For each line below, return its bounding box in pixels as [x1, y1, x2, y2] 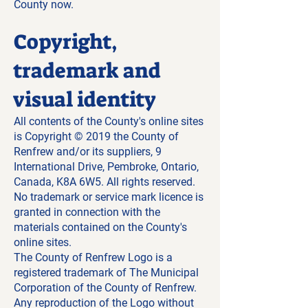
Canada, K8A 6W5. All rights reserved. [14, 175, 195, 188]
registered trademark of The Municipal [14, 266, 199, 279]
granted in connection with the [14, 206, 160, 219]
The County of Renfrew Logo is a [14, 251, 173, 264]
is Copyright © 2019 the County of [14, 130, 179, 143]
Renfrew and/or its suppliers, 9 [14, 145, 162, 158]
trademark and [14, 57, 161, 85]
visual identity [14, 86, 156, 113]
